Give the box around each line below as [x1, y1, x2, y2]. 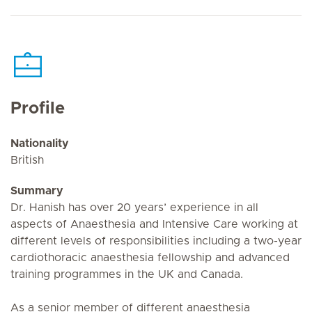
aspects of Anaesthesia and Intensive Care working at [10, 219, 298, 230]
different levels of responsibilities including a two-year [10, 235, 302, 247]
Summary [10, 185, 63, 196]
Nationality [10, 138, 69, 149]
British [10, 155, 44, 166]
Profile [10, 100, 65, 117]
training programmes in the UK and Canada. [10, 269, 243, 280]
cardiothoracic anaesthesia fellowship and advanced [10, 252, 290, 263]
